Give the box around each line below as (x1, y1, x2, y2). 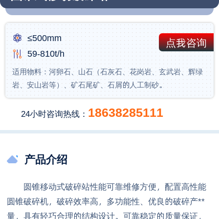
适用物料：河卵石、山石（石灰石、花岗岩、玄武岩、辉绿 (12, 66, 203, 77)
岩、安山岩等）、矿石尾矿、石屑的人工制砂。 (12, 79, 167, 90)
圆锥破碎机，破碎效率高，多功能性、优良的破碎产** (7, 195, 205, 207)
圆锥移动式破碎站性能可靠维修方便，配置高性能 (7, 180, 206, 193)
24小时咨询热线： (21, 108, 88, 120)
